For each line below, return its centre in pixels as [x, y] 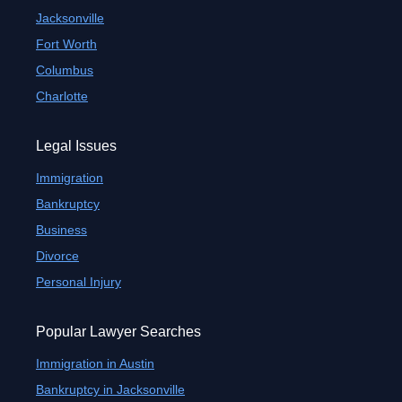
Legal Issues [76, 146]
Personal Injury [79, 282]
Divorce [57, 256]
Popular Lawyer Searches [118, 332]
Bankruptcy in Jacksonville [110, 389]
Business [61, 230]
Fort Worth [66, 44]
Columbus [65, 70]
